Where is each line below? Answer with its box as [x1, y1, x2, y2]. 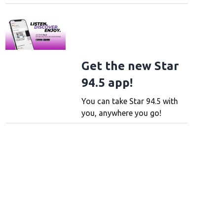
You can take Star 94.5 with [81, 96, 178, 106]
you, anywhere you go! [81, 108, 161, 117]
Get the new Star [81, 59, 179, 73]
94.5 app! [81, 75, 133, 89]
